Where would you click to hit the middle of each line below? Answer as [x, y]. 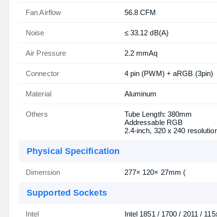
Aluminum [140, 94]
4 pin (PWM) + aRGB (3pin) [169, 73]
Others [37, 114]
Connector [42, 73]
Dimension [43, 172]
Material [39, 94]
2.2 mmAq [141, 53]
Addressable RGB [154, 122]
